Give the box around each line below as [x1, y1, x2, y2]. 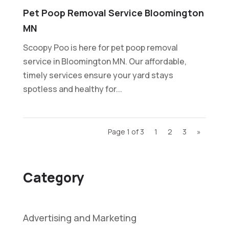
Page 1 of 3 [108, 126, 145, 136]
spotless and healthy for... [22, 83, 122, 95]
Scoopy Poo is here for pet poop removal [22, 41, 178, 53]
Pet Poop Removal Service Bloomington [22, 6, 204, 19]
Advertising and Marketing [22, 211, 136, 224]
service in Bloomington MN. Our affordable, [22, 55, 187, 67]
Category [22, 168, 84, 187]
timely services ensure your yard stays [22, 69, 173, 81]
